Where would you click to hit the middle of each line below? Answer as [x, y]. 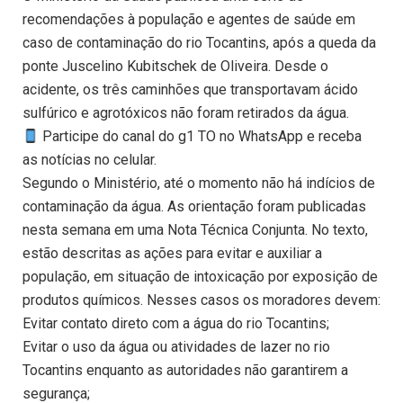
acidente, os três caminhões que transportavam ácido [190, 90]
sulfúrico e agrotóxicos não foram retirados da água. [186, 113]
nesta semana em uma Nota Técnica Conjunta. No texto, [195, 230]
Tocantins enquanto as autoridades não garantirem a [185, 371]
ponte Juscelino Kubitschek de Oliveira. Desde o [175, 67]
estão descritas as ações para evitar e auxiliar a [172, 254]
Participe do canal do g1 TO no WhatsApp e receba [201, 137]
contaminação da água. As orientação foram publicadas [194, 207]
